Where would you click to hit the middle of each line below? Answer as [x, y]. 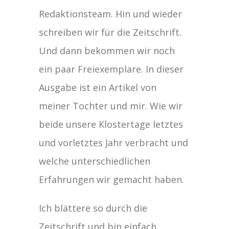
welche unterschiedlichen [95, 161]
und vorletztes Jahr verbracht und [114, 142]
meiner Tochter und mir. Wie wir [111, 106]
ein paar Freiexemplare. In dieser [111, 69]
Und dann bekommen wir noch [107, 50]
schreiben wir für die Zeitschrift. [110, 32]
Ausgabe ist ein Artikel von [98, 87]
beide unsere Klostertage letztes [111, 124]
